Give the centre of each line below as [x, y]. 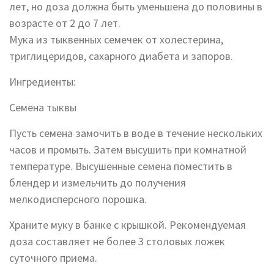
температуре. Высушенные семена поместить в [121, 166]
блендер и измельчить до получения [98, 183]
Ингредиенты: [43, 82]
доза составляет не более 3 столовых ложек [117, 242]
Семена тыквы [43, 108]
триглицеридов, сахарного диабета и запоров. [121, 56]
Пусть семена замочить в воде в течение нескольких [136, 133]
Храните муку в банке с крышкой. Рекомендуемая [128, 225]
